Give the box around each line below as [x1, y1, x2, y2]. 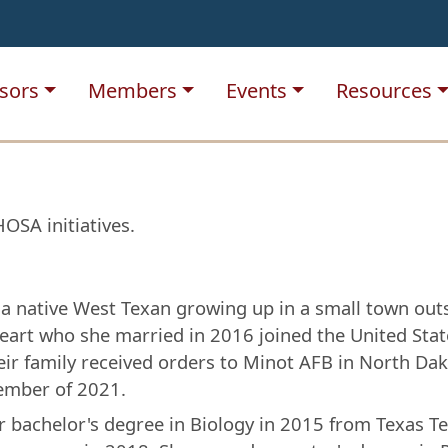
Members [88, 77, 178, 105]
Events [226, 77, 288, 105]
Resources [336, 77, 433, 105]
